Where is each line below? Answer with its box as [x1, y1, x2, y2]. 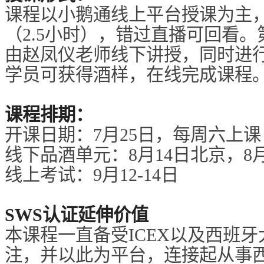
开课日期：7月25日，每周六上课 [5, 124, 261, 145]
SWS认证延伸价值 [5, 204, 148, 225]
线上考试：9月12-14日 [5, 164, 179, 185]
